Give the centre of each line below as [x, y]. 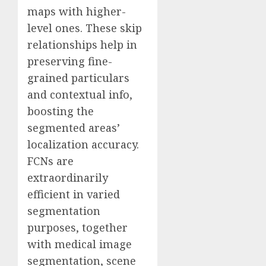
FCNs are [50, 161]
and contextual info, [80, 95]
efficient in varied [74, 194]
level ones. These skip [85, 28]
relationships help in [82, 45]
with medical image [80, 244]
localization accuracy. [83, 145]
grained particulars [78, 78]
